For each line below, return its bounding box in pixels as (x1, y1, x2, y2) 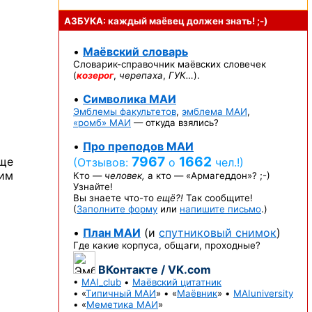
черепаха (119, 70, 163, 81)
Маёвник (177, 288, 217, 299)
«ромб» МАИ (73, 117, 131, 128)
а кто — (145, 170, 186, 181)
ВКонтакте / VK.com (95, 263, 211, 276)
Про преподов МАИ (83, 139, 194, 153)
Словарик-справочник (73, 58, 175, 70)
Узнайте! (73, 181, 113, 192)
